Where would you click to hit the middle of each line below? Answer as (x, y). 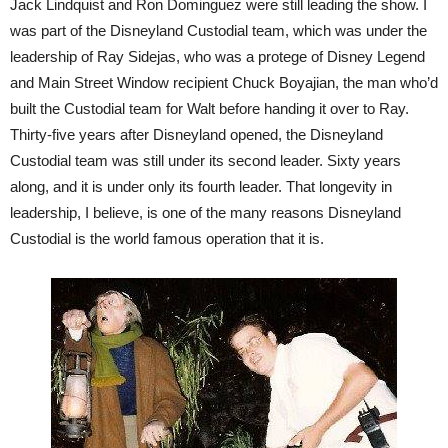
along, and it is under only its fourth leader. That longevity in (201, 186)
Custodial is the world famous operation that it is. (167, 238)
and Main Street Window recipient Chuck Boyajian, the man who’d (224, 82)
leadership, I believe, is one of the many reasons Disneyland (205, 212)
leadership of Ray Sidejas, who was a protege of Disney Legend (217, 56)
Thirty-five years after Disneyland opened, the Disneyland (196, 134)
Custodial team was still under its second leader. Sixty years (205, 160)
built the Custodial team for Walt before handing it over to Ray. (209, 108)
